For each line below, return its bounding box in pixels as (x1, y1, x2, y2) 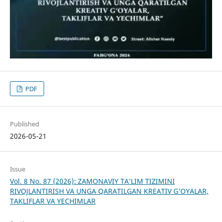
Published (9, 119, 39, 129)
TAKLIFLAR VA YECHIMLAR (9, 196, 96, 206)
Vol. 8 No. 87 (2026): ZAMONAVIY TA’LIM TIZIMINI (9, 176, 175, 186)
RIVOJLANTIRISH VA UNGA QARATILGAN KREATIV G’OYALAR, (9, 186, 209, 196)
